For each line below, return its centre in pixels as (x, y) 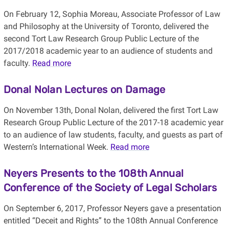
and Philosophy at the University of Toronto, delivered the (106, 27)
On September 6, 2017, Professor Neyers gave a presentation (112, 209)
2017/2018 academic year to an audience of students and (108, 51)
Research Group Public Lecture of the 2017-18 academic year (113, 123)
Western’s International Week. (57, 147)
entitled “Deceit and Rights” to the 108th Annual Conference (110, 221)
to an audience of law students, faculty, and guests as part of (113, 135)
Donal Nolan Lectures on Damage (84, 90)
